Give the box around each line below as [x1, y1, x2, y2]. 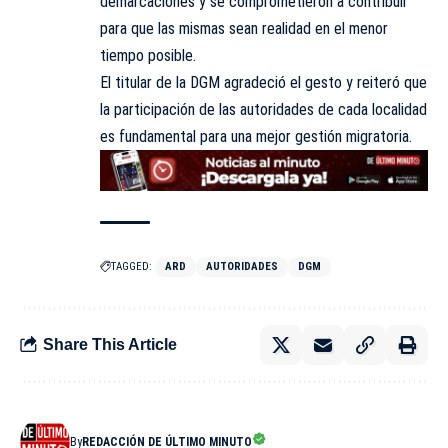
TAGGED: [111, 259, 152, 273]
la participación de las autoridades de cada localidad [100, 100, 427, 120]
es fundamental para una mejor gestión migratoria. [100, 127, 412, 147]
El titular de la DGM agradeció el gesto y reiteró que [100, 73, 427, 93]
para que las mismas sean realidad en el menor [100, 19, 388, 39]
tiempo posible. [100, 46, 196, 66]
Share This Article [43, 336, 177, 354]
